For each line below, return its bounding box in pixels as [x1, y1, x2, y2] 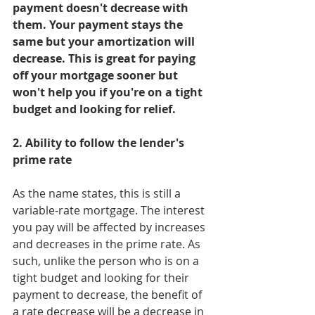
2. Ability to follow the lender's [13, 135, 187, 150]
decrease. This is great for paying [13, 51, 198, 66]
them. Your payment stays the [13, 17, 186, 32]
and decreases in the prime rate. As [13, 236, 203, 252]
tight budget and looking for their [13, 270, 192, 285]
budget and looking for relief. [13, 101, 176, 117]
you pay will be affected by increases [13, 219, 208, 235]
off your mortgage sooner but [13, 67, 181, 83]
